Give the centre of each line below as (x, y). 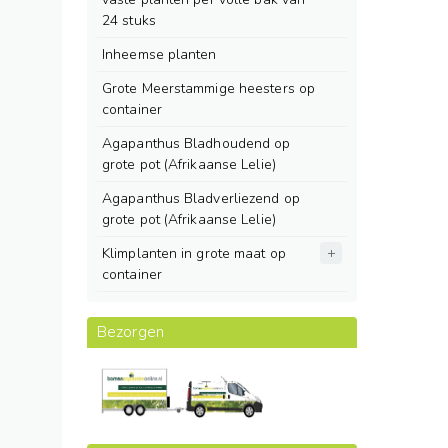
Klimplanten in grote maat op (194, 253)
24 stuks (129, 20)
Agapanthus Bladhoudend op (196, 143)
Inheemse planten (159, 54)
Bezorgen (130, 332)
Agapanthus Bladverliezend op (201, 198)
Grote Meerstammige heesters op (209, 88)
